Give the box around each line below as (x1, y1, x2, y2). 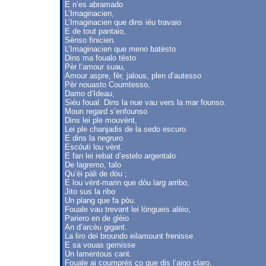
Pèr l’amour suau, (65, 62, 125, 71)
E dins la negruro (65, 134, 123, 142)
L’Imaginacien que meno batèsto (65, 45, 176, 53)
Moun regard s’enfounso (65, 107, 147, 116)
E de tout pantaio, (65, 27, 126, 36)
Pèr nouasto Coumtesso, (65, 80, 150, 89)
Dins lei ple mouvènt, (65, 116, 137, 125)
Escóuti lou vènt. (65, 142, 123, 151)
